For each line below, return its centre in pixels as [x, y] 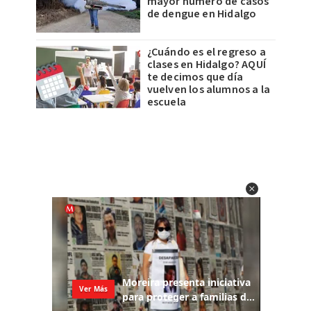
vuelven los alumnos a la [209, 90]
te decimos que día [195, 77]
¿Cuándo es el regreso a [207, 52]
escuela [166, 102]
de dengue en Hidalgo [202, 14]
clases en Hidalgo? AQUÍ [207, 65]
